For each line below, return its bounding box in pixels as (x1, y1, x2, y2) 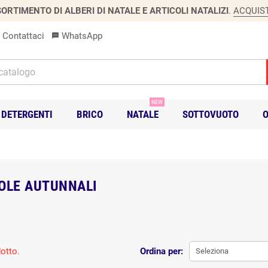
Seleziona (195, 246, 229, 255)
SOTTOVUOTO (182, 108, 239, 120)
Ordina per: (139, 245, 183, 257)
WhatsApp (59, 31, 102, 41)
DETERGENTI (1, 108, 53, 120)
